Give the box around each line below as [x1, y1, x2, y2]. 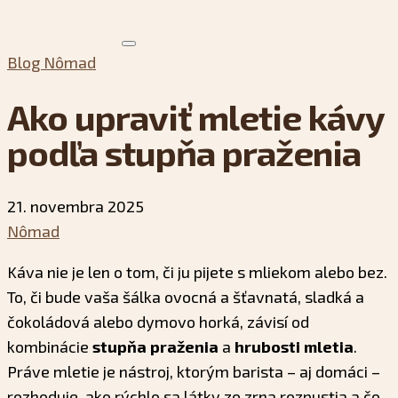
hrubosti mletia [235, 336, 354, 356]
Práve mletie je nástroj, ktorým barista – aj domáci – [7, 361, 380, 381]
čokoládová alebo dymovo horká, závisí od [7, 311, 309, 331]
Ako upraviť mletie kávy [7, 94, 384, 138]
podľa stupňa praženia [7, 130, 361, 173]
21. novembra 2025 [7, 195, 144, 216]
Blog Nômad [7, 52, 96, 72]
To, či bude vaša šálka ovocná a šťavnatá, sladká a [7, 286, 364, 306]
